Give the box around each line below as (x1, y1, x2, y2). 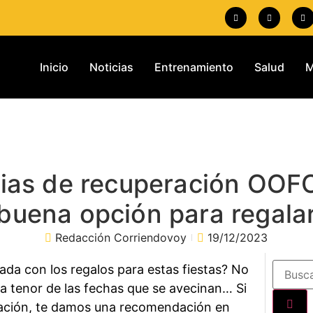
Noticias (89, 60, 133, 75)
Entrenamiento (154, 60, 233, 75)
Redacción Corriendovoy (55, 231, 187, 245)
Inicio (39, 60, 68, 75)
